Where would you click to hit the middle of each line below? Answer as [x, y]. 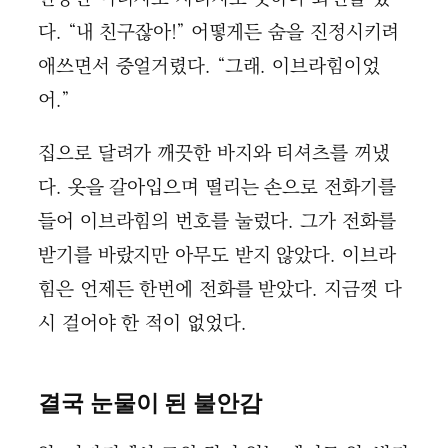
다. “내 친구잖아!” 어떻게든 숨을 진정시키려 [219, 32]
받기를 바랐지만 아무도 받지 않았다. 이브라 [217, 255]
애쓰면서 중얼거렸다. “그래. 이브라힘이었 [209, 66]
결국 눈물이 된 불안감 [150, 402]
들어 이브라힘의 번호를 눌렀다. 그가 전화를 [217, 221]
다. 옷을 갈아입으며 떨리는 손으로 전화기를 [217, 187]
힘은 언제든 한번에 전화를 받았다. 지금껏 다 [220, 289]
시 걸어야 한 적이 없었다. [142, 323]
